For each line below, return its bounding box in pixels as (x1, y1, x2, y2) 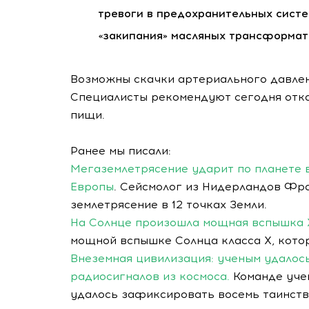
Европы (70, 180, 114, 193)
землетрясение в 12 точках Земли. (70, 198, 267, 211)
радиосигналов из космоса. (70, 270, 230, 283)
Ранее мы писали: (70, 144, 171, 157)
